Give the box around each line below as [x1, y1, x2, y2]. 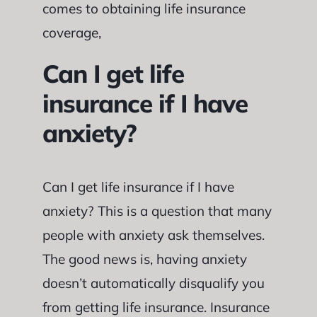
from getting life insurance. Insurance [42, 299, 270, 316]
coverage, [42, 23, 101, 41]
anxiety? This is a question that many [42, 202, 272, 219]
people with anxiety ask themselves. [42, 226, 265, 243]
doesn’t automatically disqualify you [42, 275, 265, 292]
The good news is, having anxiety [42, 250, 247, 267]
